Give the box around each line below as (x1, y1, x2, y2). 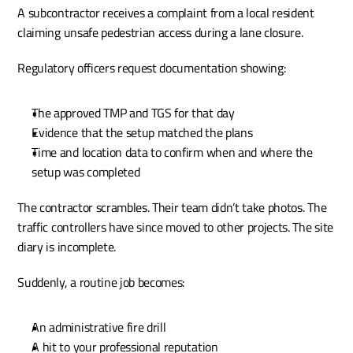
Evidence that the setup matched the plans (32, 122, 253, 142)
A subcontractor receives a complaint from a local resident (17, 2, 314, 22)
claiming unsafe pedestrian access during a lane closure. (17, 22, 303, 42)
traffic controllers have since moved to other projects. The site (17, 217, 333, 236)
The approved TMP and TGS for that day (32, 102, 235, 122)
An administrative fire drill (32, 317, 166, 336)
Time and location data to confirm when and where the (32, 142, 313, 162)
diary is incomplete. (17, 236, 117, 256)
